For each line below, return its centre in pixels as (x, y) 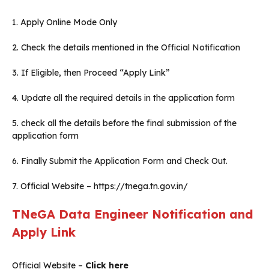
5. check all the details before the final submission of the (124, 123)
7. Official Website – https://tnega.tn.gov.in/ (100, 186)
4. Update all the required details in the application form (123, 98)
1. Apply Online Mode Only (65, 23)
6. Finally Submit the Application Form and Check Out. (120, 161)
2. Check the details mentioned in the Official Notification (126, 48)
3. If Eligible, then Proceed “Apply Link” (91, 73)
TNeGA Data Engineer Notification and (133, 214)
